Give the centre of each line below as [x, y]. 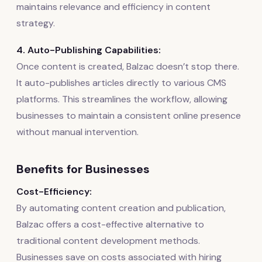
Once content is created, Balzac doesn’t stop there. [128, 67]
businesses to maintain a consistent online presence [129, 116]
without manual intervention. [77, 132]
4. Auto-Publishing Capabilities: [89, 50]
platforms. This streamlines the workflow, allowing [122, 99]
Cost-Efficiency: [54, 192]
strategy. [36, 23]
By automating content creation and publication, [121, 208]
